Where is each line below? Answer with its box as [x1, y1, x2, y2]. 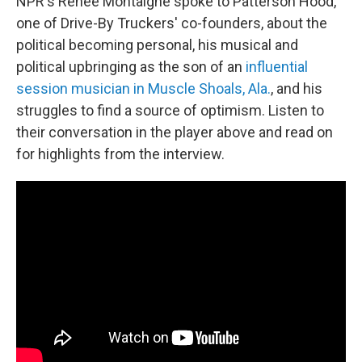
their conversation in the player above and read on [16, 124, 333, 141]
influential [246, 58, 308, 75]
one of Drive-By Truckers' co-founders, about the [16, 15, 327, 32]
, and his [271, 80, 322, 97]
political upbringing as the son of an [16, 58, 246, 75]
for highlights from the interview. [16, 145, 225, 162]
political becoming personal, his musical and [16, 36, 298, 53]
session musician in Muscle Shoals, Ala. [16, 80, 271, 97]
